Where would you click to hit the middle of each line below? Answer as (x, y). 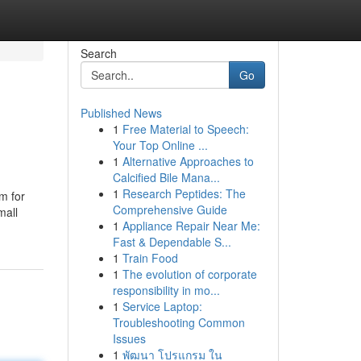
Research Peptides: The (184, 193)
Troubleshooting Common (178, 322)
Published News (121, 113)
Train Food (150, 258)
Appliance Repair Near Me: (191, 226)
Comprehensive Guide (170, 210)
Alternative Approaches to (188, 161)
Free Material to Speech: (185, 129)
